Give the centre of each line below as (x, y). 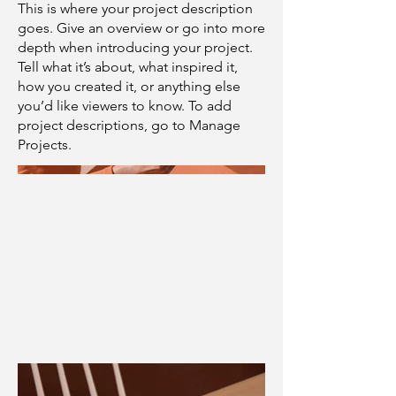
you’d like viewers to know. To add (125, 106)
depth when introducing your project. (135, 47)
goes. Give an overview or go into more (141, 28)
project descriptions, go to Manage (129, 125)
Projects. (45, 145)
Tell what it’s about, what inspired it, (128, 67)
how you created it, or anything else (129, 86)
